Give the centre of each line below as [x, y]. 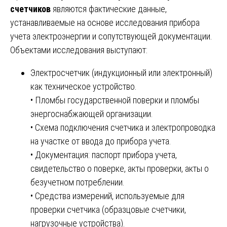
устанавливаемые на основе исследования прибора [105, 22]
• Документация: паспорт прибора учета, [104, 155]
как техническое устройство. [84, 86]
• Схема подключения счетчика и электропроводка [123, 127]
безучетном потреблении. [78, 182]
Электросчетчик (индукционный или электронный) [121, 72]
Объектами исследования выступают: [79, 50]
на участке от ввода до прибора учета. [101, 141]
